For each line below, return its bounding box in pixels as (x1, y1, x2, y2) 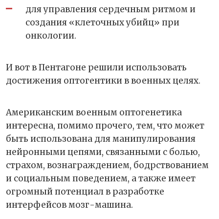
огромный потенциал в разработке (6, 186, 164, 197)
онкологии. (25, 30, 76, 42)
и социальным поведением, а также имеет (6, 173, 196, 184)
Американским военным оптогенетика (6, 107, 182, 118)
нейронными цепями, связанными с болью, (6, 147, 200, 158)
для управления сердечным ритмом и (25, 4, 196, 15)
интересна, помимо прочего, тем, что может (6, 120, 204, 131)
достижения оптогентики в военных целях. (6, 75, 202, 87)
